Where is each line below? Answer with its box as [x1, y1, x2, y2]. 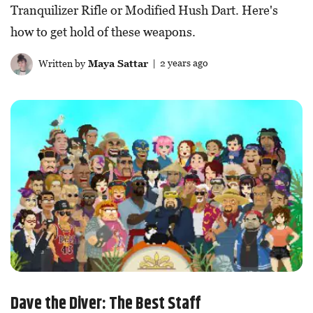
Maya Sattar [85, 57, 148, 69]
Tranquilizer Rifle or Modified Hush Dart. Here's [10, 2, 278, 17]
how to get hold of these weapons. [10, 24, 196, 39]
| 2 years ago [147, 57, 208, 69]
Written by [36, 57, 85, 69]
